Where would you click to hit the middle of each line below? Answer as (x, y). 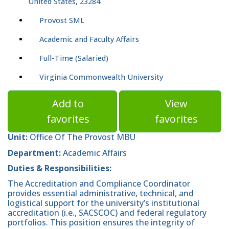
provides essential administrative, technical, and (101, 193)
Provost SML (62, 20)
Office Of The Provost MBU (82, 137)
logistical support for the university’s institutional (104, 203)
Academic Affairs (94, 153)
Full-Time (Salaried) (74, 58)
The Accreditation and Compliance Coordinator (99, 184)
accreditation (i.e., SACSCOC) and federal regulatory (107, 213)
